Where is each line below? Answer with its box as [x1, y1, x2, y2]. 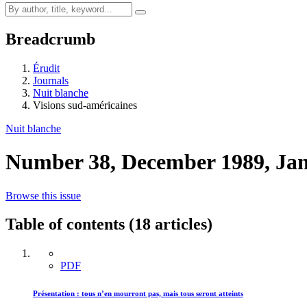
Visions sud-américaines [33, 99, 137, 111]
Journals [33, 74, 69, 86]
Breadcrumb [5, 29, 95, 48]
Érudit [33, 62, 60, 74]
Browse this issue [5, 189, 81, 201]
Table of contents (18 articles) [5, 215, 212, 234]
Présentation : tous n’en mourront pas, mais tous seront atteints [33, 289, 243, 298]
